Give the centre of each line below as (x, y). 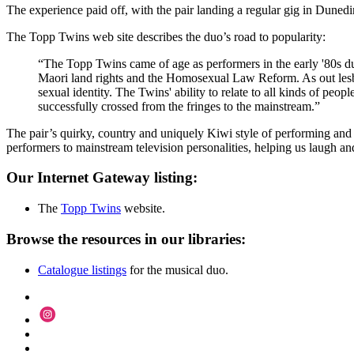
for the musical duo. (177, 269)
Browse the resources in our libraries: (126, 239)
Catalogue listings (82, 269)
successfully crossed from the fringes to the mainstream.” (179, 106)
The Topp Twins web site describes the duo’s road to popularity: (166, 36)
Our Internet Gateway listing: (102, 178)
